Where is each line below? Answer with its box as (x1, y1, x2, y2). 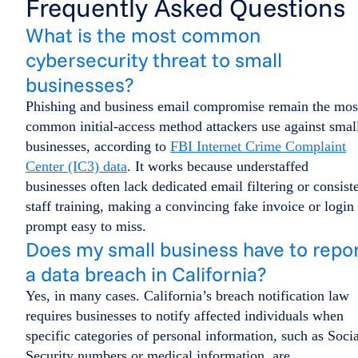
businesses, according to (26, 138, 170, 155)
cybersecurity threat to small (26, 47, 282, 73)
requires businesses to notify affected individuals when (26, 308, 344, 324)
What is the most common (26, 22, 261, 48)
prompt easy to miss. (26, 218, 146, 235)
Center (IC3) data (26, 158, 127, 175)
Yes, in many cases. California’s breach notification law (26, 288, 349, 304)
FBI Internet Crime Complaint (170, 138, 346, 155)
